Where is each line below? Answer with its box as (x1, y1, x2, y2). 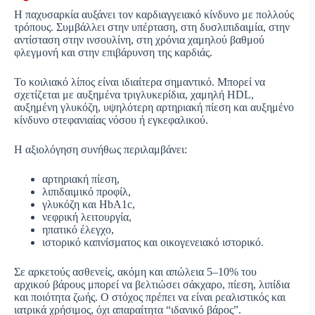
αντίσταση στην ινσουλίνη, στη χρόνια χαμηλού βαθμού (14, 33, 264, 46)
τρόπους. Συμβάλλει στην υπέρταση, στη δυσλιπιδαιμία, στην (14, 20, 290, 33)
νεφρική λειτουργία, (42, 210, 131, 223)
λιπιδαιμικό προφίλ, (42, 185, 131, 198)
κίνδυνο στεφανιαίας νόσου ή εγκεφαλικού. (14, 113, 208, 126)
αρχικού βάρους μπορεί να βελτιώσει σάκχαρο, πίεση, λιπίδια (14, 278, 290, 290)
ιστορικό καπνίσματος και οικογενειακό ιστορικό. (42, 236, 264, 248)
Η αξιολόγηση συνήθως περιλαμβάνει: (14, 143, 187, 155)
